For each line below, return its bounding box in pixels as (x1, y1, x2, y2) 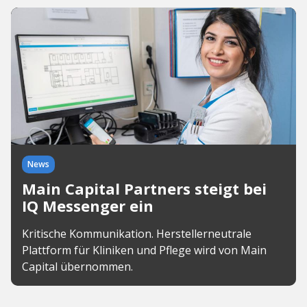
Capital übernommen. (22, 259, 133, 274)
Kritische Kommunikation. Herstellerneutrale (22, 226, 251, 241)
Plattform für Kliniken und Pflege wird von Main (22, 243, 267, 258)
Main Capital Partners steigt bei (22, 178, 267, 199)
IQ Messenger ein (22, 195, 153, 216)
